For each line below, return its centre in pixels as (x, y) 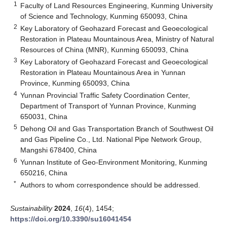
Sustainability (31, 208)
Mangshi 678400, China (59, 150)
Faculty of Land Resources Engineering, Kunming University (117, 5)
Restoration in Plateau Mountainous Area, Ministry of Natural (117, 39)
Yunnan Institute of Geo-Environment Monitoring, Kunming (114, 162)
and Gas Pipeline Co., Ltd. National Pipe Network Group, (111, 139)
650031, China (44, 116)
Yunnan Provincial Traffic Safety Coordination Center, (105, 95)
